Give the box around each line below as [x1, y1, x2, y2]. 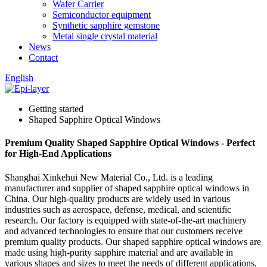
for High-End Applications [5, 148, 111, 159]
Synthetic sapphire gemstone [52, 20, 160, 30]
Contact [29, 52, 58, 63]
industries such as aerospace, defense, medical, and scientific [5, 204, 231, 215]
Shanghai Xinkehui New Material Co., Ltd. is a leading [5, 172, 213, 182]
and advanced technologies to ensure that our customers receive [5, 225, 243, 236]
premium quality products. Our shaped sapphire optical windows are [5, 236, 261, 247]
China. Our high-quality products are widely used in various [5, 193, 230, 204]
